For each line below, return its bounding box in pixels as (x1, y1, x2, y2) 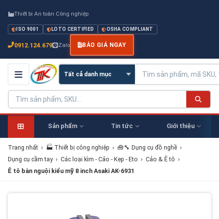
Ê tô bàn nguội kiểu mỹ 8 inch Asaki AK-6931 (8, 167, 134, 175)
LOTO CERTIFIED (51, 26, 94, 32)
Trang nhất (8, 144, 38, 151)
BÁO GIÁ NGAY (82, 42, 127, 48)
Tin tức (110, 122, 133, 130)
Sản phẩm (47, 122, 77, 130)
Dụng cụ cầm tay (8, 155, 53, 163)
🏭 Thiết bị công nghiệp (46, 144, 109, 151)
